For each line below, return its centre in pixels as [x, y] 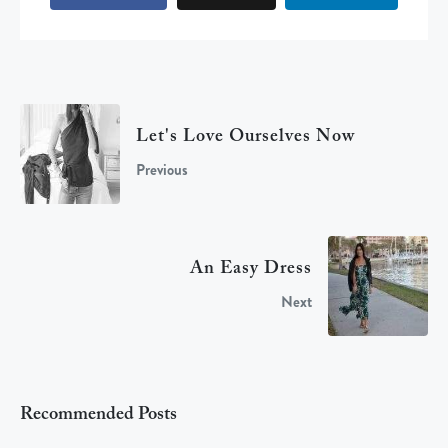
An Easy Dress [251, 268]
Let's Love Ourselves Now [245, 136]
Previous [162, 169]
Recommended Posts [98, 414]
